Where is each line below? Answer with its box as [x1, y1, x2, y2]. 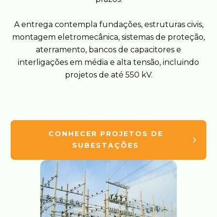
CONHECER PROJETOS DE [48, 129, 163, 138]
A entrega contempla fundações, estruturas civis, [14, 19, 203, 29]
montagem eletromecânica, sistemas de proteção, [12, 32, 205, 42]
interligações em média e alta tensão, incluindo [18, 57, 199, 67]
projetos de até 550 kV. [64, 70, 153, 79]
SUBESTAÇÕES [72, 140, 139, 150]
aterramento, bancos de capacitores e [36, 45, 181, 54]
